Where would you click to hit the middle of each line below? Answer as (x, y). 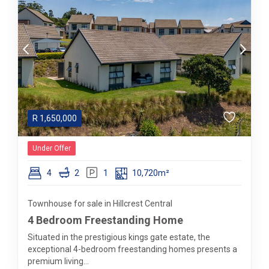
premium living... (58, 261)
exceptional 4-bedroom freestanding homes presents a (132, 249)
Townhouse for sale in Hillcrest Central (100, 204)
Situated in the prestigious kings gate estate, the (119, 237)
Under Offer (52, 148)
